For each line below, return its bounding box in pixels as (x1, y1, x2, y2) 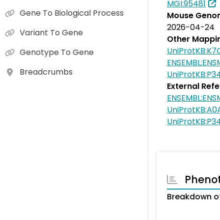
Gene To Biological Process (20, 7, 124, 19)
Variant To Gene (20, 27, 83, 38)
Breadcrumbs (20, 66, 73, 78)
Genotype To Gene (20, 47, 94, 58)
